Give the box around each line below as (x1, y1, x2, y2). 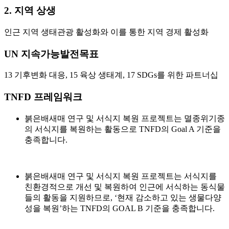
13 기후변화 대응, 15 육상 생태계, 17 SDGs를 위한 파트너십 (4, 71, 218, 80)
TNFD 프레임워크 (4, 91, 82, 103)
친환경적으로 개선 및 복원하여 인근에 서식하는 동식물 (25, 182, 225, 191)
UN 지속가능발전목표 (4, 48, 99, 59)
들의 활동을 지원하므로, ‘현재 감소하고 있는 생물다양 (25, 193, 221, 202)
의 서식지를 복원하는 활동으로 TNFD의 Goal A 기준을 (25, 124, 221, 133)
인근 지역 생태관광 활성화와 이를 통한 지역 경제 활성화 (4, 27, 209, 36)
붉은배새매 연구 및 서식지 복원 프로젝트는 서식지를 (25, 171, 217, 180)
